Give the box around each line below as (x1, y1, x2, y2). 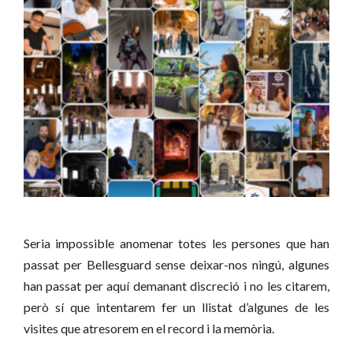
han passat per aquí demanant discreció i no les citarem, (24, 278, 329, 294)
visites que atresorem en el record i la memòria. (24, 321, 274, 336)
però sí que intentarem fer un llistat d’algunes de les (24, 299, 329, 315)
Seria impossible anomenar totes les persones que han (24, 236, 329, 251)
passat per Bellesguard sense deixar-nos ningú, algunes (24, 257, 329, 273)
